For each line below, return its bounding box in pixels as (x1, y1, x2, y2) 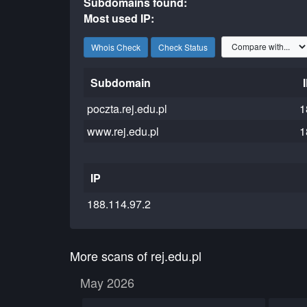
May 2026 (80, 273, 134, 291)
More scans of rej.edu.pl (70, 247, 201, 265)
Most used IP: (84, 10, 155, 26)
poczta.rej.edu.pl (87, 101, 168, 116)
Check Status (158, 40, 208, 53)
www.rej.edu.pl (87, 123, 160, 139)
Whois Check (91, 40, 140, 53)
